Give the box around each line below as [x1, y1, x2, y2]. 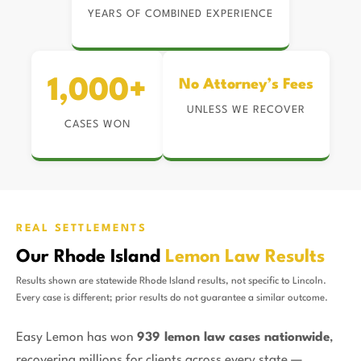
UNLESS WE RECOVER [187, 105, 305, 115]
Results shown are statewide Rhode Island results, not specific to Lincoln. [16, 276, 326, 286]
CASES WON [64, 119, 131, 130]
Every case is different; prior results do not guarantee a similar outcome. [16, 293, 328, 303]
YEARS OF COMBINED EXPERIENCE [88, 9, 273, 19]
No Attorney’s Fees [179, 77, 313, 92]
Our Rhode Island [16, 248, 165, 266]
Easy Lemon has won [16, 331, 137, 344]
